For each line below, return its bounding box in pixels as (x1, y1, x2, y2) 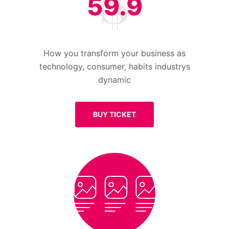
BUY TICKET (93, 110, 136, 119)
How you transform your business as (43, 48, 186, 58)
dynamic (98, 75, 131, 85)
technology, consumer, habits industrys (39, 61, 190, 72)
